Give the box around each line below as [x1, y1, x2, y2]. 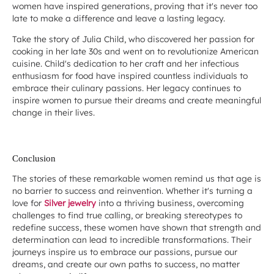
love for [12, 197, 44, 208]
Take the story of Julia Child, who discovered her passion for [12, 33, 254, 44]
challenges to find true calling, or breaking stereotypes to [12, 209, 242, 220]
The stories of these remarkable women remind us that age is [12, 172, 261, 183]
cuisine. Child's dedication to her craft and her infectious [12, 57, 239, 68]
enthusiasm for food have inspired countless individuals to [12, 70, 248, 81]
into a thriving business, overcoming [96, 197, 244, 208]
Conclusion [12, 154, 56, 164]
